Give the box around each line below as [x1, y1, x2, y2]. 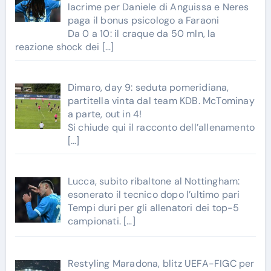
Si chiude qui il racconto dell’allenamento [67, 120, 255, 134]
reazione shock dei [15, 40, 102, 53]
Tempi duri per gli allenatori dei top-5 [67, 201, 240, 214]
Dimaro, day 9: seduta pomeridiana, [67, 80, 229, 94]
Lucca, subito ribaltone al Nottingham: [67, 174, 240, 188]
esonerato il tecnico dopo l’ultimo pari [67, 188, 240, 201]
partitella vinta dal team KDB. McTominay [67, 94, 255, 107]
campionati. [67, 214, 124, 227]
